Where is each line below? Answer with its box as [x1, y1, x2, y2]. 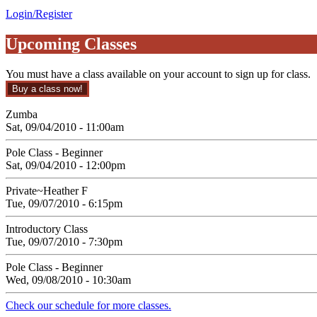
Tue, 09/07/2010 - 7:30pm [6, 235, 122, 248]
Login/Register [6, 7, 72, 20]
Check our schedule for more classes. [6, 299, 171, 311]
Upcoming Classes [6, 34, 137, 53]
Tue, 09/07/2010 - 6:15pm [6, 197, 122, 209]
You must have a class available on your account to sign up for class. [6, 67, 311, 80]
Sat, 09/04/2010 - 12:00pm [6, 158, 125, 171]
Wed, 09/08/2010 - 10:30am [6, 273, 131, 286]
